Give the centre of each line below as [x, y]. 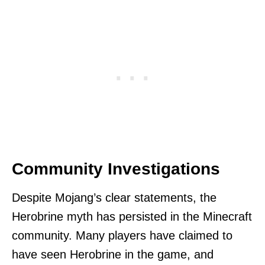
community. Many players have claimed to [122, 235]
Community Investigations [116, 169]
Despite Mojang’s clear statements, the [114, 197]
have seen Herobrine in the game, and [113, 254]
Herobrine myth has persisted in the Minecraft [132, 216]
